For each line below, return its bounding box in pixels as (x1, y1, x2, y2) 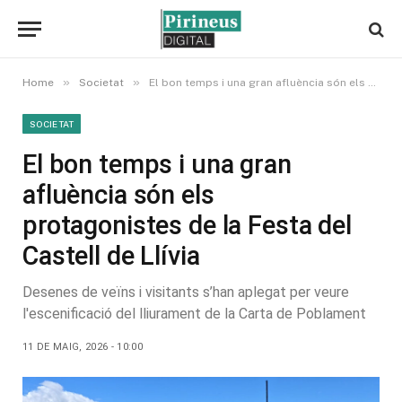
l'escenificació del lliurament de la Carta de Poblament (22, 305, 366, 322)
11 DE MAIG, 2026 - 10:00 (22, 341, 143, 353)
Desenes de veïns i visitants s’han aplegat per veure (22, 284, 349, 301)
